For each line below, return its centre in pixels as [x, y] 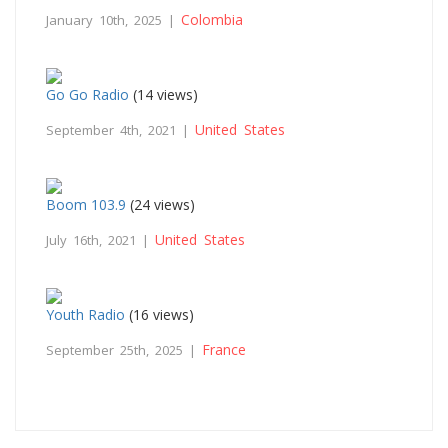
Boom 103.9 [86, 204]
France [224, 349]
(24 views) [160, 204]
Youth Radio [85, 314]
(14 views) [163, 94]
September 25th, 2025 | [124, 349]
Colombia [212, 19]
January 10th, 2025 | [113, 19]
